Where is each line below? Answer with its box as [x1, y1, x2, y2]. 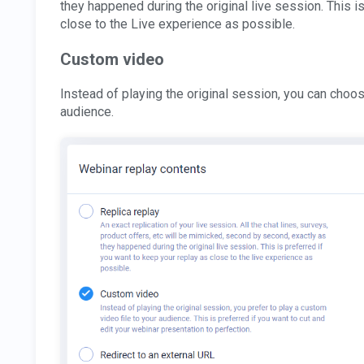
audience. [60, 103, 114, 119]
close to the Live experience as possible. [60, 15, 295, 32]
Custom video [60, 49, 164, 69]
